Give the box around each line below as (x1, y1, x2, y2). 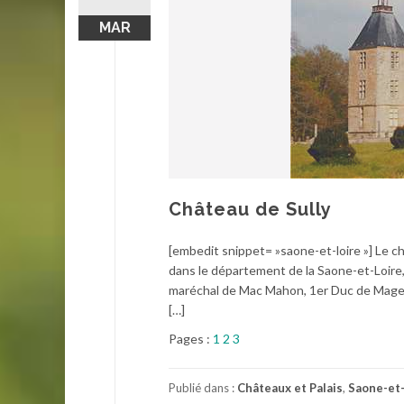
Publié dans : (169, 380, 237, 395)
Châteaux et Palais (237, 380, 343, 395)
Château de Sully (169, 197, 332, 220)
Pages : (169, 330, 213, 346)
